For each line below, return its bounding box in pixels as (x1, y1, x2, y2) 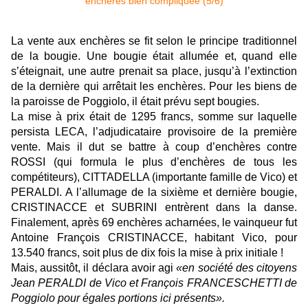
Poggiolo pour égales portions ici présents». (11, 291, 228, 304)
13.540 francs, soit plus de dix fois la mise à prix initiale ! (11, 246, 283, 258)
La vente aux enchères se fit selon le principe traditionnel (11, 34, 297, 47)
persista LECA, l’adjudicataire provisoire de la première (11, 125, 297, 137)
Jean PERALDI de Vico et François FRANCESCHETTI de (11, 276, 297, 289)
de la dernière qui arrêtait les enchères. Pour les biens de (11, 80, 297, 92)
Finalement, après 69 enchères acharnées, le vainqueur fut (11, 216, 297, 228)
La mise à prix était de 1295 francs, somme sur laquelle (11, 110, 297, 122)
